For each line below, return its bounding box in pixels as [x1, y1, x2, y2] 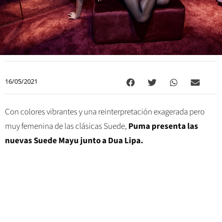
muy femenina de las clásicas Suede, [5, 120, 128, 133]
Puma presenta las [128, 120, 198, 133]
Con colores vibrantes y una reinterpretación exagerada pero [5, 106, 205, 118]
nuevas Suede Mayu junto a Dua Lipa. [5, 135, 143, 147]
